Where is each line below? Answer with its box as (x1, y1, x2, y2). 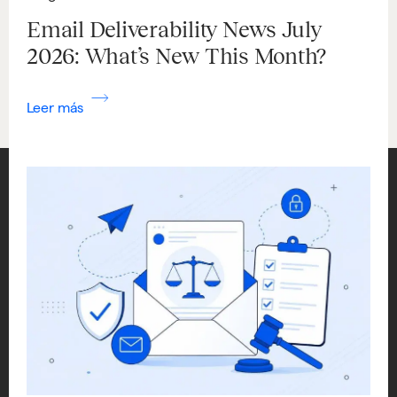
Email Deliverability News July (27, 16, 322, 42)
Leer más (27, 99, 87, 115)
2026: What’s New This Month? (27, 43, 326, 68)
